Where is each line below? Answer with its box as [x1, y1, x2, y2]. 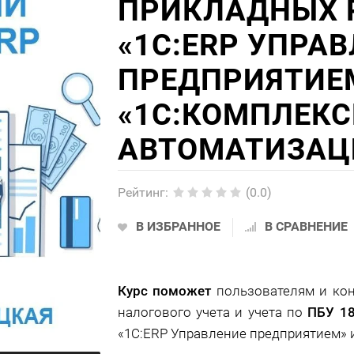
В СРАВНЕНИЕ [264, 219, 348, 234]
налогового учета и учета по [117, 304, 308, 320]
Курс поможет [117, 283, 217, 299]
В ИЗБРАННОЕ [135, 219, 220, 234]
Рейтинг [117, 185, 165, 200]
